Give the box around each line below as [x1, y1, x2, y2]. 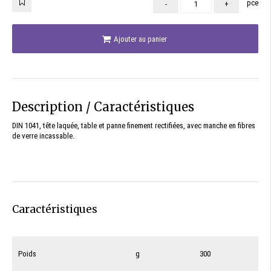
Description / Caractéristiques [12, 99, 194, 114]
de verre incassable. [12, 131, 74, 140]
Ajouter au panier [112, 34, 167, 44]
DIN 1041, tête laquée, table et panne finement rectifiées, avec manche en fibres [12, 121, 255, 130]
